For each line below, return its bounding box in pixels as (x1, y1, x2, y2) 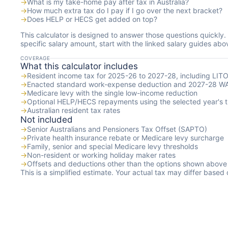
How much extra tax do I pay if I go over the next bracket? (27, 6, 222, 15)
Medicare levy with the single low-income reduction (27, 89, 197, 98)
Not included (20, 115, 73, 125)
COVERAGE (20, 55, 50, 62)
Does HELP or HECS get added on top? (27, 15, 157, 24)
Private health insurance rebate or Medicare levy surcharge (27, 133, 224, 142)
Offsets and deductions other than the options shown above (27, 159, 227, 168)
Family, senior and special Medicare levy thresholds (27, 142, 198, 151)
